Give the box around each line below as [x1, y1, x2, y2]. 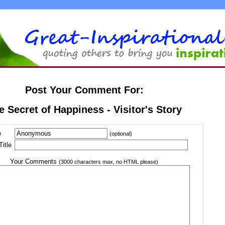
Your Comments [10, 157, 59, 165]
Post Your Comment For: [25, 84, 144, 96]
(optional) [109, 130, 132, 137]
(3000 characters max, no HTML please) [59, 158, 158, 165]
